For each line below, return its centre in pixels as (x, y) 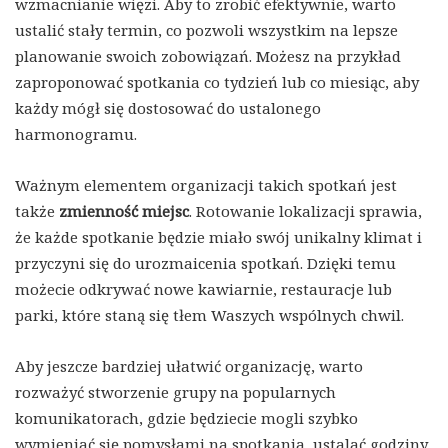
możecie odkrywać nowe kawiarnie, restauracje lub (203, 288)
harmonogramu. (76, 133)
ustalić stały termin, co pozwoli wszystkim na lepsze (206, 29)
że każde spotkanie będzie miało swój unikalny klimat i (218, 236)
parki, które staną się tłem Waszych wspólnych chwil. (209, 314)
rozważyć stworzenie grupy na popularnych (175, 391)
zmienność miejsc (124, 210)
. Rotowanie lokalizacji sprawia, (305, 210)
